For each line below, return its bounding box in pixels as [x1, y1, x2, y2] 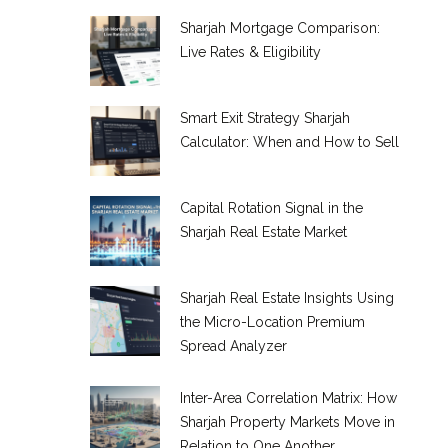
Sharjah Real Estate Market [179, 224, 347, 240]
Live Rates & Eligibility [179, 44, 321, 60]
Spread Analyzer [179, 338, 287, 354]
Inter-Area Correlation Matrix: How [179, 390, 397, 406]
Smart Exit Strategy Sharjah [179, 110, 350, 126]
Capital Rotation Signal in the [179, 200, 363, 216]
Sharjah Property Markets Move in [179, 414, 395, 430]
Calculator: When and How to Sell [179, 134, 399, 150]
